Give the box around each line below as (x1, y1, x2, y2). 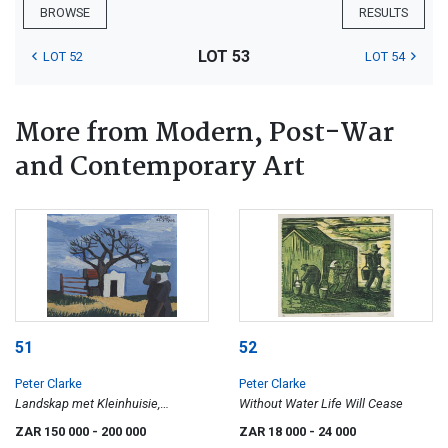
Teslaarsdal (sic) (15, 416, 105, 432)
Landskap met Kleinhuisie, (15, 396, 160, 412)
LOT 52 (43, 48, 83, 64)
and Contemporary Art (15, 146, 305, 189)
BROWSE (40, 4, 90, 20)
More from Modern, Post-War (15, 112, 394, 155)
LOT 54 (364, 48, 405, 64)
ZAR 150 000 (15, 424, 92, 440)
